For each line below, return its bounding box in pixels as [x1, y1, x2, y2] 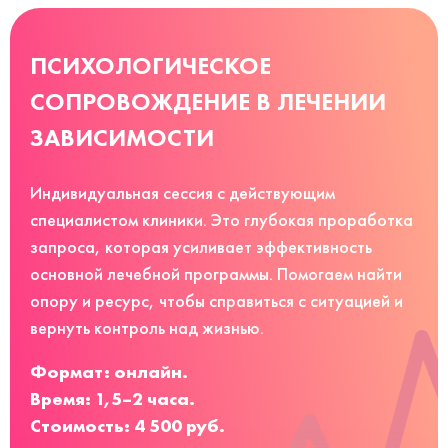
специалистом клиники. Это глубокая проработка [30, 208, 413, 231]
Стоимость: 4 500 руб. [30, 413, 225, 437]
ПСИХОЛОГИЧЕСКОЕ [30, 50, 271, 80]
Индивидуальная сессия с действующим [30, 181, 335, 204]
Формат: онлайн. [30, 359, 188, 383]
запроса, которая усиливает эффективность [30, 235, 372, 258]
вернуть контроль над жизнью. [30, 316, 264, 339]
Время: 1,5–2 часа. [30, 386, 195, 410]
